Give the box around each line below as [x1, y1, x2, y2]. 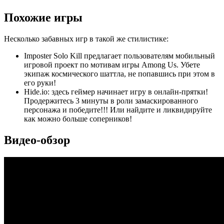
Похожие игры [4, 11, 82, 24]
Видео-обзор [4, 133, 70, 146]
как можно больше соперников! [24, 114, 132, 123]
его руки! [24, 78, 56, 87]
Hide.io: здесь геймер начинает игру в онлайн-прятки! [24, 87, 208, 96]
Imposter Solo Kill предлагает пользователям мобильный [24, 51, 215, 60]
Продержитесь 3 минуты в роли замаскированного [24, 96, 198, 105]
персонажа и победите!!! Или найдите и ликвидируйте [24, 105, 212, 114]
